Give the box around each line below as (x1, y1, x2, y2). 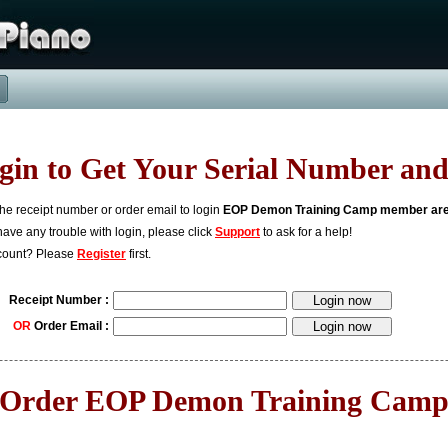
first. (126, 247, 151, 261)
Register (77, 247, 126, 261)
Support (215, 225, 260, 239)
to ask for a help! (260, 225, 352, 239)
